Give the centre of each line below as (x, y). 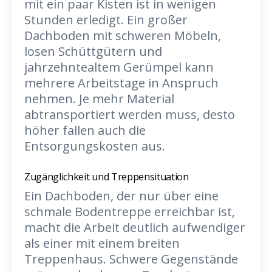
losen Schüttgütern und (93, 51)
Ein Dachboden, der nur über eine (121, 196)
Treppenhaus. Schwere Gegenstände (131, 259)
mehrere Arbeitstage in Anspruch (121, 83)
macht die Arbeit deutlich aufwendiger (135, 227)
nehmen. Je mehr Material (99, 99)
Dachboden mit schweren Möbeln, (123, 36)
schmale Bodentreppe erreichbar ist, (130, 212)
